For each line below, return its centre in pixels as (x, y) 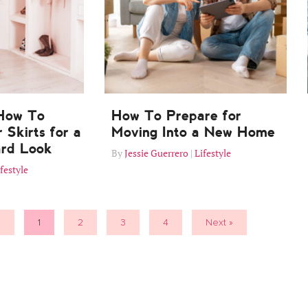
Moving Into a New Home (193, 132)
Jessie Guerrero (156, 153)
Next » (219, 223)
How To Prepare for (176, 116)
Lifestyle (213, 153)
